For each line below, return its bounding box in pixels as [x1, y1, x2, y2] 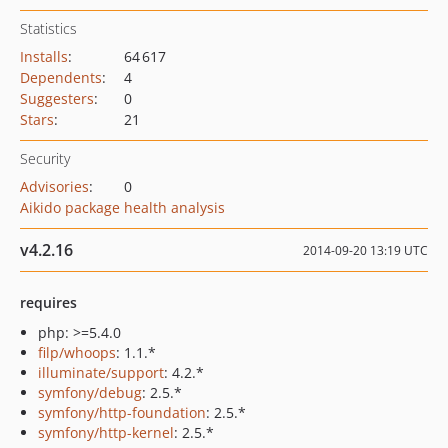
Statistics [20, 19, 77, 38]
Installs [20, 47, 68, 66]
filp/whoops [38, 343, 116, 362]
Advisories [20, 177, 89, 196]
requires [20, 293, 77, 312]
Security [20, 149, 70, 168]
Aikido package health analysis [20, 198, 225, 217]
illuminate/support [38, 363, 164, 382]
